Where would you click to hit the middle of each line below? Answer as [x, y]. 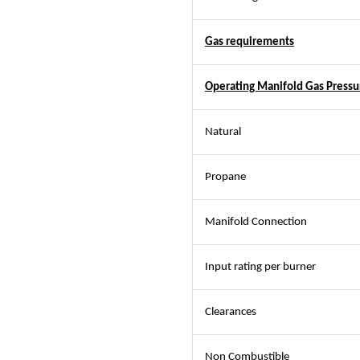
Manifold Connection [256, 222]
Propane [225, 177]
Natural [223, 132]
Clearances [231, 312]
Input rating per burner [260, 267]
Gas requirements [250, 42]
